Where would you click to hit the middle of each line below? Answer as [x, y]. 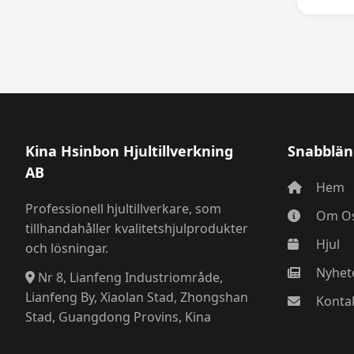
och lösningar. [67, 249]
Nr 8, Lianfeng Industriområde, [129, 278]
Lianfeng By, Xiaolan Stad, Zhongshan [137, 298]
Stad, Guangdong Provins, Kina [118, 317]
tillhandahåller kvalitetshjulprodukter [137, 229]
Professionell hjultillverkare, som [123, 209]
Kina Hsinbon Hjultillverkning [129, 151]
